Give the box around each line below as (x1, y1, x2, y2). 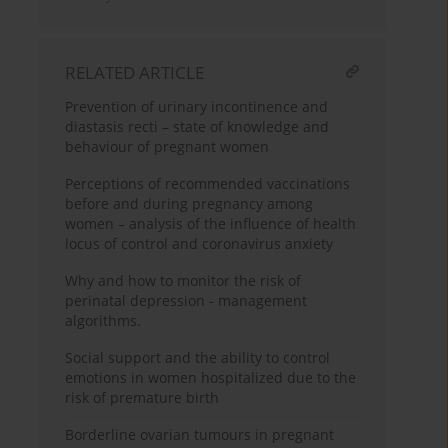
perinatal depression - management (65, 291, 308, 311)
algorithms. (65, 311, 142, 331)
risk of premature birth (65, 388, 220, 408)
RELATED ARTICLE (65, 61, 205, 85)
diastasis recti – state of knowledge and (65, 117, 330, 137)
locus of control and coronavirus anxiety (65, 234, 334, 254)
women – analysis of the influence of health (65, 214, 357, 234)
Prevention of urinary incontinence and (65, 97, 329, 117)
